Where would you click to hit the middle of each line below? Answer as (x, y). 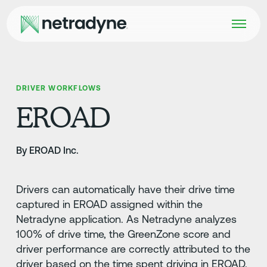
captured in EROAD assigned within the (109, 204)
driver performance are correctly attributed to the (133, 249)
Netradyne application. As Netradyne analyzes (126, 219)
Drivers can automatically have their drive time (125, 189)
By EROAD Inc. (47, 150)
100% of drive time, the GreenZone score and (123, 234)
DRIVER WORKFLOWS (59, 89)
